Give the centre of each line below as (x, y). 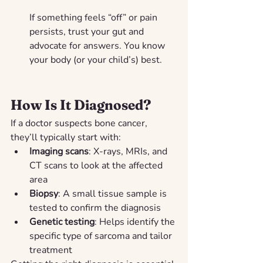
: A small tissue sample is (114, 193)
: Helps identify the (136, 222)
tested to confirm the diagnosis (95, 208)
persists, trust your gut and (88, 31)
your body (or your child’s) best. (96, 60)
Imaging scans (59, 151)
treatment (51, 250)
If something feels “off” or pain (95, 17)
